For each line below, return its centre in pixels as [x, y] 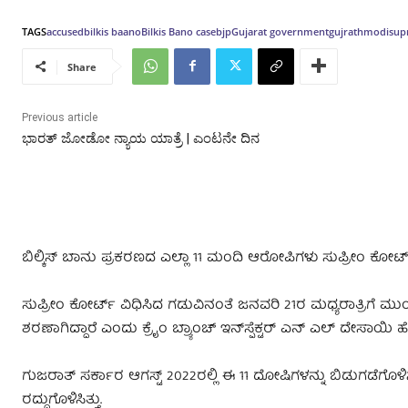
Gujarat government [280, 31]
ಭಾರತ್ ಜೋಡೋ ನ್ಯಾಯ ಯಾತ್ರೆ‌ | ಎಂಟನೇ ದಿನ [141, 138]
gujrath [346, 31]
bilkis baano [112, 31]
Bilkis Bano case [178, 31]
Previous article [60, 117]
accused [65, 31]
